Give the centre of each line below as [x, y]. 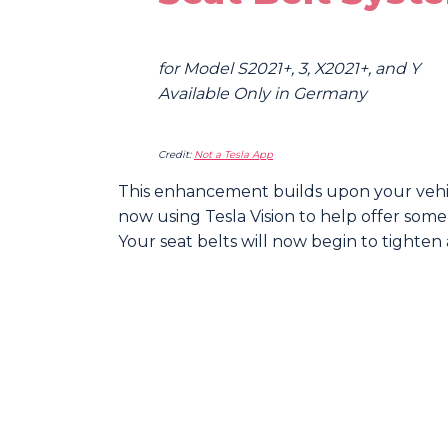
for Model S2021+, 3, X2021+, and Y [289, 69]
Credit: [176, 155]
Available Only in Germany [262, 94]
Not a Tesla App [233, 155]
